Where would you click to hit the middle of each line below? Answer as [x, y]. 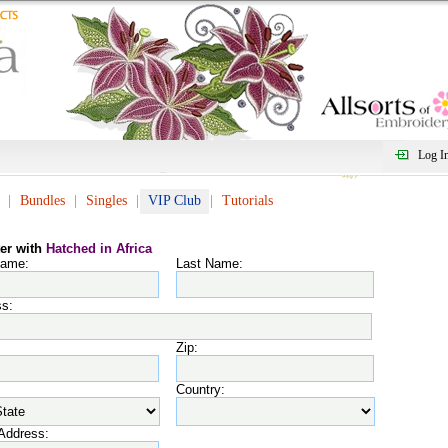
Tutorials [247, 200]
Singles [106, 200]
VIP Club [174, 200]
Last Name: [209, 263]
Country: [200, 389]
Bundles [42, 200]
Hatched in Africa [99, 248]
